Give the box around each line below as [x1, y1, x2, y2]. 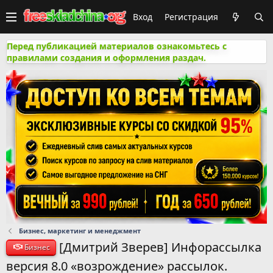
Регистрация [165, 11, 218, 23]
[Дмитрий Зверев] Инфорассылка [59, 238, 262, 255]
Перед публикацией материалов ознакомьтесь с [7, 40, 227, 52]
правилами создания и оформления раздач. [7, 52, 206, 63]
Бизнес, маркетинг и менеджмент [18, 225, 141, 235]
